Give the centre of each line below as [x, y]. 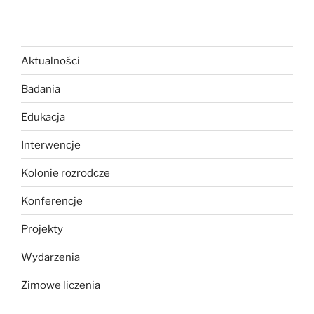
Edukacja [43, 117]
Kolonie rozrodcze [66, 173]
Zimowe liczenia [61, 285]
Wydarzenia [50, 257]
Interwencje [51, 145]
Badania [41, 89]
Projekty [42, 229]
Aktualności [50, 61]
